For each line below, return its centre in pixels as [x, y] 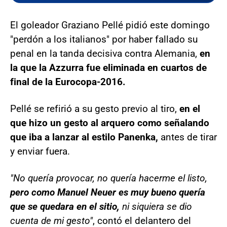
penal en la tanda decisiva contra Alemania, [105, 53]
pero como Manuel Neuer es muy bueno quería [108, 192]
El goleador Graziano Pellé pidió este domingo [110, 25]
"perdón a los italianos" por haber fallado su [104, 39]
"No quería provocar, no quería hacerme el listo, [109, 178]
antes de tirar [187, 137]
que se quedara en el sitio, [65, 206]
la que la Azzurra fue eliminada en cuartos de [108, 67]
